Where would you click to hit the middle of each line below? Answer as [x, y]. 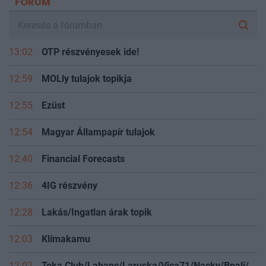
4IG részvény [69, 197]
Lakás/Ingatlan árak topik [97, 223]
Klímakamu [66, 250]
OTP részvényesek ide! [90, 63]
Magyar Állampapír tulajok [98, 143]
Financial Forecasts [83, 170]
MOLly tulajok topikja [87, 90]
